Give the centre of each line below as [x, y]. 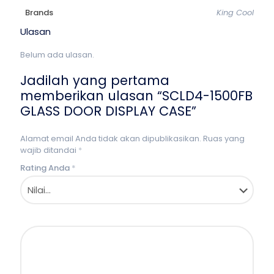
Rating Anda [46, 168]
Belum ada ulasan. [57, 55]
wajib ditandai [49, 150]
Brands [39, 13]
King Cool [235, 13]
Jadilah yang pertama [95, 80]
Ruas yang [224, 139]
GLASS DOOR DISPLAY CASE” [108, 111]
